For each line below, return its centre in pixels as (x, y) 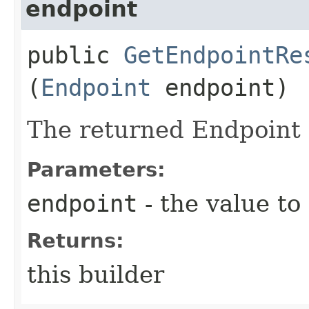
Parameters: (96, 169)
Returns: (76, 240)
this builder (96, 274)
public (75, 55)
